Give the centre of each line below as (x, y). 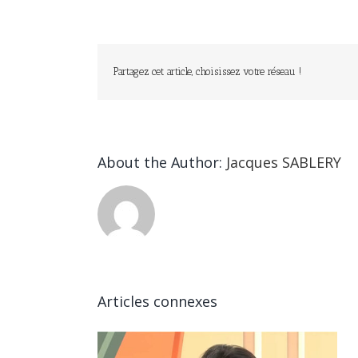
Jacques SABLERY (284, 163)
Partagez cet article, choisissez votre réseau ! (207, 72)
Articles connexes (157, 302)
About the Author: (162, 163)
